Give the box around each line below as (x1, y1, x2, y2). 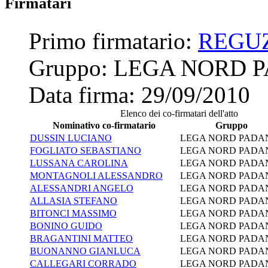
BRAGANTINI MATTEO (30, 233, 133, 243)
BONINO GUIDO (30, 220, 102, 231)
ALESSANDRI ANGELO (30, 182, 133, 193)
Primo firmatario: (29, 28, 198, 54)
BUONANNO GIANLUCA (30, 245, 141, 256)
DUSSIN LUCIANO (30, 132, 112, 143)
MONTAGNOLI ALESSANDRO (30, 170, 163, 181)
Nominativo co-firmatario (53, 120, 156, 130)
